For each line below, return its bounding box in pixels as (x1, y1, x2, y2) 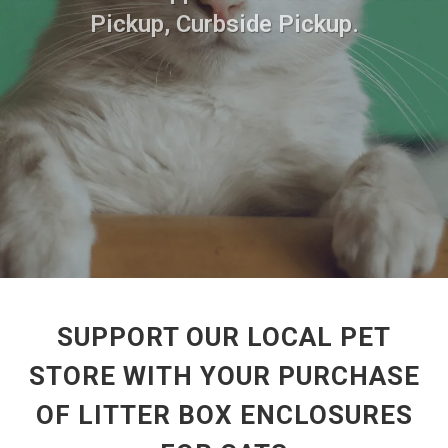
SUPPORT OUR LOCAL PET (57, 322, 391, 352)
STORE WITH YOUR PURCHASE (28, 361, 420, 391)
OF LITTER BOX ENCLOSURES (35, 400, 413, 430)
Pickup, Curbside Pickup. (89, 9, 359, 38)
